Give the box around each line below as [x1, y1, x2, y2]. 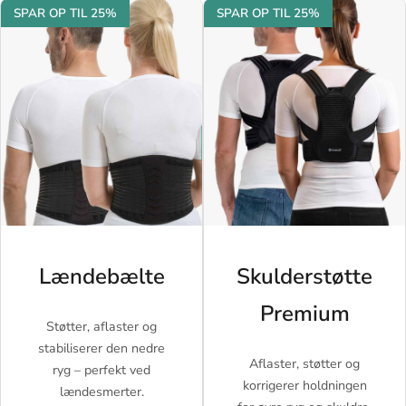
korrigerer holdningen [242, 376, 367, 394]
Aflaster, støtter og [249, 354, 360, 372]
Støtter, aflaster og [46, 317, 157, 335]
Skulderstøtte [237, 262, 372, 292]
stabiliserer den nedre [38, 339, 165, 357]
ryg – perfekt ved [53, 361, 150, 379]
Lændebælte [38, 262, 165, 292]
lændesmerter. [59, 382, 144, 401]
